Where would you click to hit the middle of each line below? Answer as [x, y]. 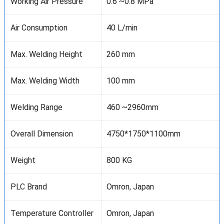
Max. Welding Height [46, 54]
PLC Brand [28, 187]
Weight [23, 160]
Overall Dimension [41, 134]
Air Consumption [39, 28]
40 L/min [122, 28]
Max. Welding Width [45, 81]
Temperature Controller [52, 213]
